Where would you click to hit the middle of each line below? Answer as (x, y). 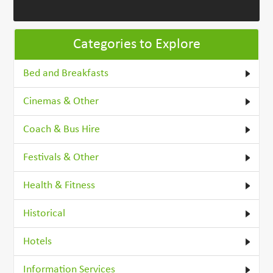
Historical (44, 214)
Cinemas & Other (61, 102)
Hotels (38, 242)
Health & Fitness (59, 186)
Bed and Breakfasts (66, 74)
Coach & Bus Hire (62, 130)
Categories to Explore (136, 45)
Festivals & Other (61, 158)
